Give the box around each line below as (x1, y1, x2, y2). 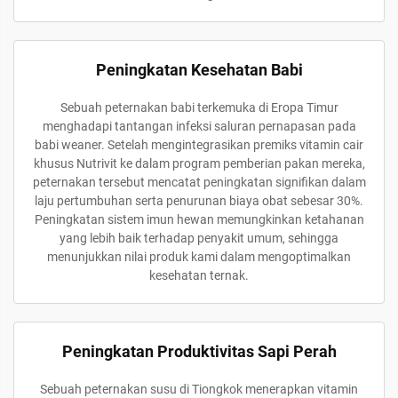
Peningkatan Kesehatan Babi (95, 60, 303, 79)
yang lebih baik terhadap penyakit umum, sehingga (60, 231, 338, 245)
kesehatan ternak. (149, 268, 249, 283)
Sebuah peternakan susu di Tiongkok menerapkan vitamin (40, 382, 358, 396)
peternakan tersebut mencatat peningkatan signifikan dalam (32, 175, 366, 189)
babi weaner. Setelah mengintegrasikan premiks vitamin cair (35, 138, 363, 152)
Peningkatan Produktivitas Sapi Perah (61, 342, 337, 361)
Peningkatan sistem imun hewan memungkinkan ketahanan (34, 212, 364, 227)
